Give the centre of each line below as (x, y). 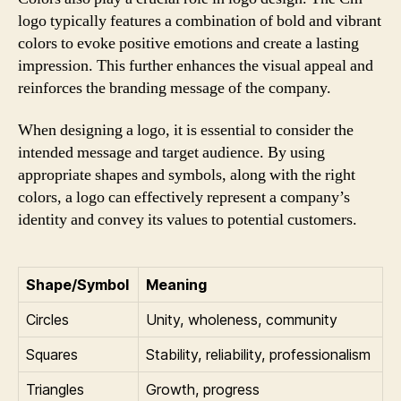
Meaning (176, 285)
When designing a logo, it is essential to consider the (186, 130)
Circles (47, 320)
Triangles (55, 389)
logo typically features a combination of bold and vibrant (200, 21)
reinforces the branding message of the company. (175, 88)
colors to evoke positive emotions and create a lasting (188, 43)
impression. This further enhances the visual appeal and (196, 65)
